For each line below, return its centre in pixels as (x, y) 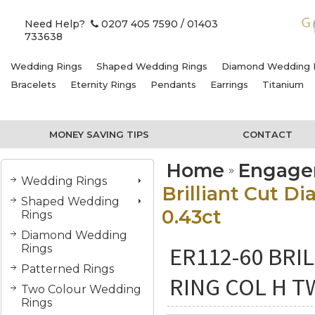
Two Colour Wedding (81, 289)
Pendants (173, 84)
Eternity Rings (103, 84)
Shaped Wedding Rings (152, 66)
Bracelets (33, 84)
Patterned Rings (67, 269)
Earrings (229, 84)
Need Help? (58, 24)
